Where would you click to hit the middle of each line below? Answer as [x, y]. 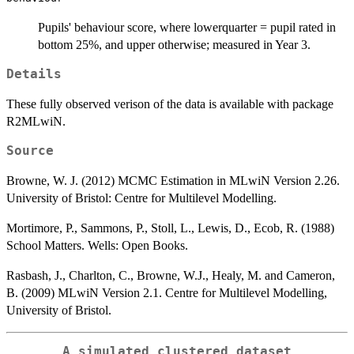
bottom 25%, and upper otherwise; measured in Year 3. [174, 44]
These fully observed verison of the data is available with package [170, 104]
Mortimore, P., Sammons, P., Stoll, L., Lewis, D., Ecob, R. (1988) [170, 228]
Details [34, 74]
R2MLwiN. [36, 121]
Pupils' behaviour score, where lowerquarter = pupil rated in [187, 27]
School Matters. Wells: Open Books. [97, 245]
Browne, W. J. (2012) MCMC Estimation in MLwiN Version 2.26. [173, 180]
